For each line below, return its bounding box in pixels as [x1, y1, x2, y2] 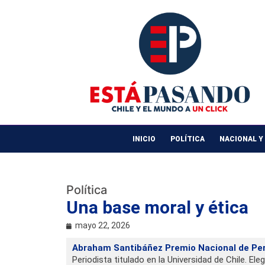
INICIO [132, 135, 156, 144]
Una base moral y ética [66, 197, 248, 218]
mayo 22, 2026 [75, 221, 130, 231]
